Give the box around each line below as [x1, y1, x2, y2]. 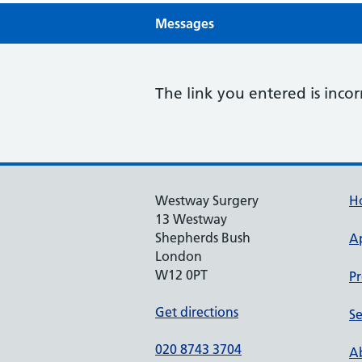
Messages [155, 15, 214, 32]
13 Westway [155, 211, 227, 227]
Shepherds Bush [155, 229, 250, 246]
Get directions [155, 304, 238, 320]
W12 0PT [155, 267, 208, 283]
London [155, 248, 202, 264]
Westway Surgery [155, 192, 259, 208]
